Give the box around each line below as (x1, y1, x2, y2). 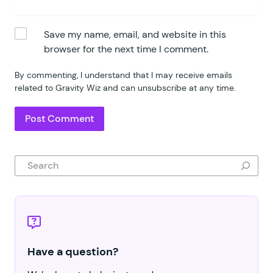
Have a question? (27, 244, 118, 259)
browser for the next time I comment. (44, 42, 208, 55)
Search (14, 155, 49, 170)
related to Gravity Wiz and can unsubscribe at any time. (15, 82, 236, 93)
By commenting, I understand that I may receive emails (15, 69, 232, 80)
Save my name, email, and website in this (44, 27, 226, 41)
